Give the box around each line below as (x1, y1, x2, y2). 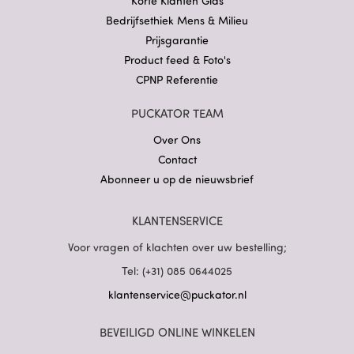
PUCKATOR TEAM (130, 106, 224, 121)
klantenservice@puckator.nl (107, 288, 247, 301)
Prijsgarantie (145, 33, 209, 47)
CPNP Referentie (136, 73, 218, 86)
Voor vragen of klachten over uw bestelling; (67, 240, 287, 254)
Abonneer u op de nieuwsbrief (100, 172, 254, 186)
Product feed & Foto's (123, 53, 231, 66)
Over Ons (153, 133, 201, 146)
